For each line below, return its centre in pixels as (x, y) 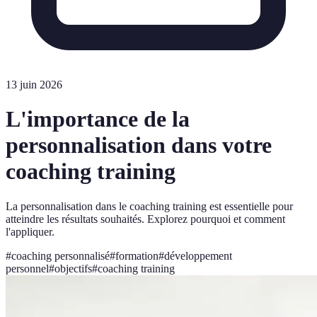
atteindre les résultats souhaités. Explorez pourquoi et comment (145, 219)
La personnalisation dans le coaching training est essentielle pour (149, 206)
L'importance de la (98, 119)
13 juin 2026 (34, 85)
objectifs (73, 268)
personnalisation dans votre (139, 145)
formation (137, 255)
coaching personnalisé (60, 255)
